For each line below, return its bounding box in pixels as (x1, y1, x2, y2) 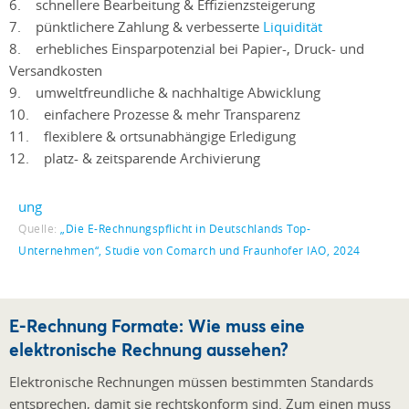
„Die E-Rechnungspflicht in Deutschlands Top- (60, 221, 310, 236)
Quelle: (18, 221, 60, 236)
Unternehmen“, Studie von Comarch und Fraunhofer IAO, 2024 (18, 243, 361, 258)
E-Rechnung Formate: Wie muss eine (9, 313, 305, 337)
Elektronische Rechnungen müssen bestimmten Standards (9, 372, 373, 391)
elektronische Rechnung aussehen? (9, 337, 288, 361)
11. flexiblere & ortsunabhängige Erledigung (9, 127, 296, 146)
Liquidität (263, 17, 322, 37)
